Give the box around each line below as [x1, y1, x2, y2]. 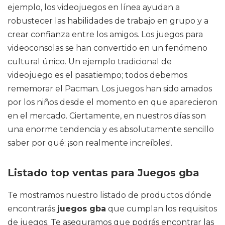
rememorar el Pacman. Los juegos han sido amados [8, 84, 212, 93]
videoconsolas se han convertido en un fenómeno [8, 43, 207, 53]
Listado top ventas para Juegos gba [8, 167, 199, 179]
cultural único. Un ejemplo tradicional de [8, 57, 172, 66]
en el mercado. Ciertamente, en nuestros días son [8, 111, 206, 121]
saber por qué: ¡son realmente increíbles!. [8, 138, 172, 148]
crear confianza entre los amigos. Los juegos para [8, 30, 203, 39]
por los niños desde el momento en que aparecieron [8, 97, 217, 107]
